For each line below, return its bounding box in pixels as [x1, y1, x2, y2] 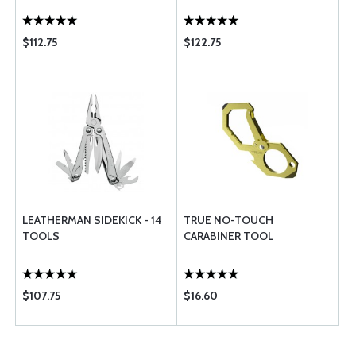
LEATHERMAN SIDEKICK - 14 [22, 213, 162, 227]
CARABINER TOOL [184, 229, 273, 243]
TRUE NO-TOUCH [184, 213, 273, 227]
